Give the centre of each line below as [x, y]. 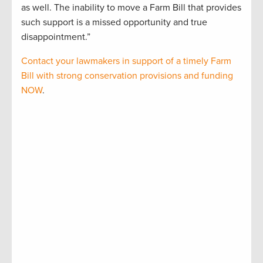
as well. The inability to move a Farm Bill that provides [131, 8]
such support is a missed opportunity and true [114, 23]
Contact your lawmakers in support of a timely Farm [126, 61]
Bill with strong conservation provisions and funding [127, 76]
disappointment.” [56, 37]
